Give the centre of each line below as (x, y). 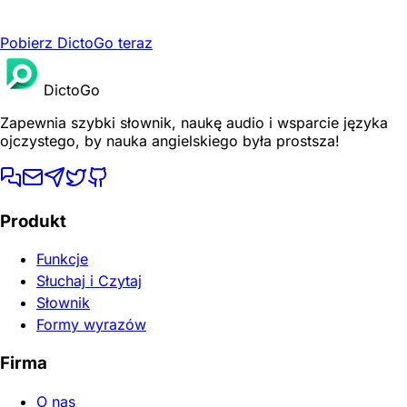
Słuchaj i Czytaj (89, 281)
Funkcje (62, 259)
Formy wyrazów (91, 325)
